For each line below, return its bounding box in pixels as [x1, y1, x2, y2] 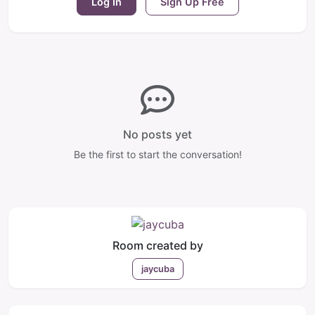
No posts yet [123, 127, 192, 142]
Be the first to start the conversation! [73, 148, 242, 161]
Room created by [112, 238, 203, 253]
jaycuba [141, 264, 174, 275]
